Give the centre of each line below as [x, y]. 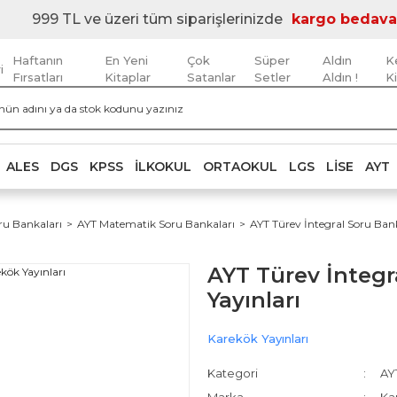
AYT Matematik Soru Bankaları [156, 224]
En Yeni [126, 60]
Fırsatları [38, 77]
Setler [273, 77]
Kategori [233, 373]
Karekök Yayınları [258, 339]
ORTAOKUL [240, 166]
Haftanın [38, 60]
